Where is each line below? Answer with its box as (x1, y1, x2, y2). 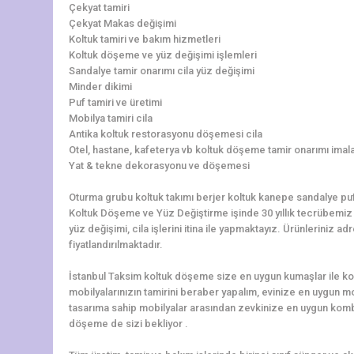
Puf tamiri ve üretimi (69, 96, 162, 108)
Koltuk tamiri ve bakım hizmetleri (69, 32, 220, 45)
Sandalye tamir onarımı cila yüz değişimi (69, 64, 254, 77)
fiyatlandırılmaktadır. (69, 238, 163, 250)
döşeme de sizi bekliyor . (69, 317, 188, 330)
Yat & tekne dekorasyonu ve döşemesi (69, 159, 250, 171)
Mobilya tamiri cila (69, 111, 153, 124)
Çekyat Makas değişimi (69, 17, 176, 29)
